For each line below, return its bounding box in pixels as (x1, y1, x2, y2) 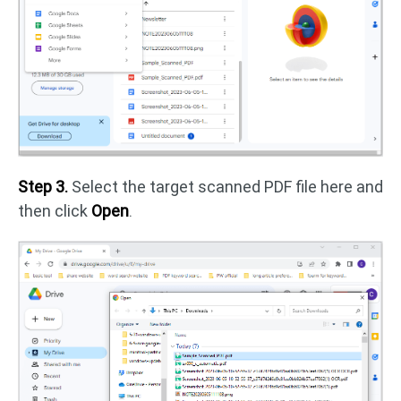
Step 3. (18, 177, 68, 197)
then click (18, 201, 91, 221)
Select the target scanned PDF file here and (68, 177, 383, 197)
